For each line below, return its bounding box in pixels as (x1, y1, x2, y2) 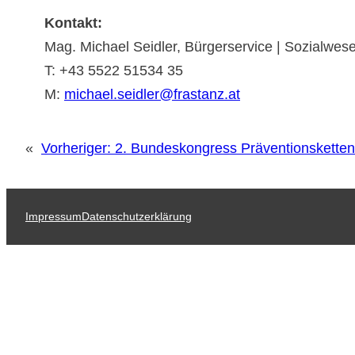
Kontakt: (44, 15, 106, 32)
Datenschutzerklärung (82, 209, 192, 223)
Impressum (25, 209, 82, 223)
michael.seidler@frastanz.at (64, 86, 240, 103)
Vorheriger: (41, 139, 111, 156)
